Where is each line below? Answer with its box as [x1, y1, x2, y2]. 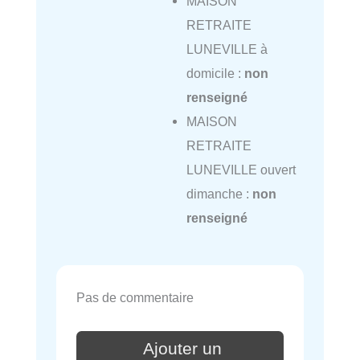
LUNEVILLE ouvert [186, 162, 296, 177]
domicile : [186, 65, 244, 80]
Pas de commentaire [76, 290, 194, 305]
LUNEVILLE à [186, 41, 268, 56]
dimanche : [186, 186, 252, 201]
